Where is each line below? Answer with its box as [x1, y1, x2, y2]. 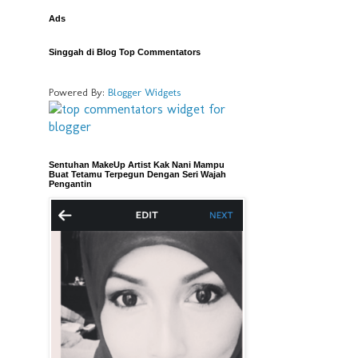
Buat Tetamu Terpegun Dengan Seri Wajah [49, 169, 226, 179]
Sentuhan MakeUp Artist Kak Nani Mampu [49, 160, 225, 169]
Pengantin [49, 179, 92, 189]
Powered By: [49, 86, 108, 98]
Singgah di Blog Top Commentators [49, 47, 201, 57]
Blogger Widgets [108, 86, 181, 98]
